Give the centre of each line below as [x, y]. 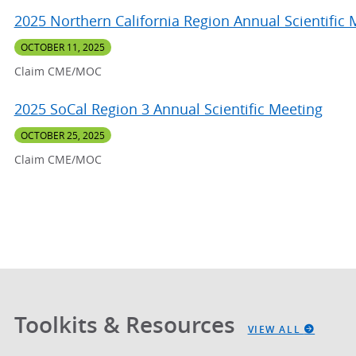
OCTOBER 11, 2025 [62, 47]
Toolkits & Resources [127, 324]
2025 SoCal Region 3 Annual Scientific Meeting [168, 110]
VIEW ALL [276, 329]
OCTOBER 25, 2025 [62, 135]
